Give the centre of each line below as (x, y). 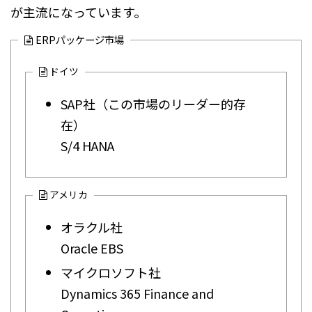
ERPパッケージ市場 (80, 40)
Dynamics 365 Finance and (137, 294)
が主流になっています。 (78, 12)
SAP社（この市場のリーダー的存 (153, 104)
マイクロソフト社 (111, 273)
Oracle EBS (92, 248)
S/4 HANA (87, 146)
